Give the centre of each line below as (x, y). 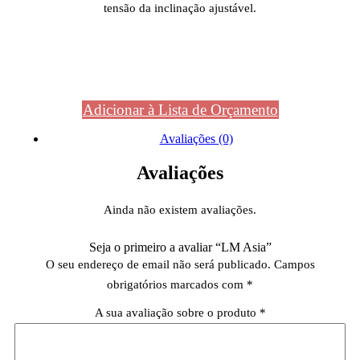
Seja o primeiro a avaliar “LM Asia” (180, 247)
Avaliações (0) (196, 139)
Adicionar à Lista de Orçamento (180, 110)
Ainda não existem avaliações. (180, 210)
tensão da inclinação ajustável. (180, 8)
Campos (294, 265)
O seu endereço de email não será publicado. (158, 265)
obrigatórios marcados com (177, 285)
